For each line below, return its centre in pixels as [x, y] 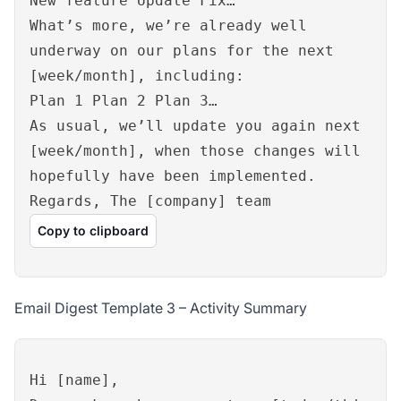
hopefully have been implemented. [173, 176]
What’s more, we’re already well [168, 26]
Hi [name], [74, 380]
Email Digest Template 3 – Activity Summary [161, 308]
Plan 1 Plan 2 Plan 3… [124, 101]
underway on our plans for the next [182, 51]
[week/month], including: [137, 76]
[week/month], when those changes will [195, 151]
